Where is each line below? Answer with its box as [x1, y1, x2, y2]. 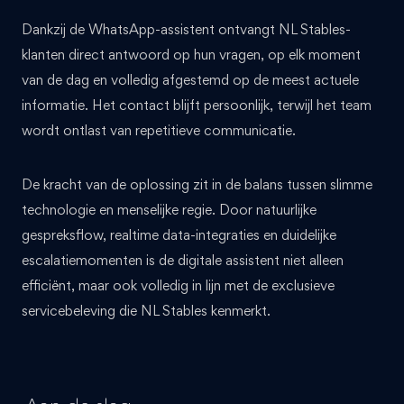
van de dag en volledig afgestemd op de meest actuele [22, 70, 359, 88]
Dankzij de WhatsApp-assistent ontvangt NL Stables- [22, 20, 351, 38]
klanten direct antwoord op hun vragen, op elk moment [22, 45, 361, 63]
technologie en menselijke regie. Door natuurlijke [22, 200, 317, 218]
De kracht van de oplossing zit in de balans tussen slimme [22, 175, 372, 193]
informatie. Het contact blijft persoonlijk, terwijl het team [22, 96, 372, 114]
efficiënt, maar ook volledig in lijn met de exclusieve [22, 276, 335, 294]
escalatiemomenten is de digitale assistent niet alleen [22, 251, 344, 269]
